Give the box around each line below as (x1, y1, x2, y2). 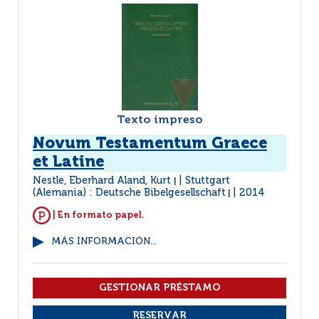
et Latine (33, 155, 104, 170)
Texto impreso (116, 115, 203, 126)
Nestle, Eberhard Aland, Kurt (33, 176, 174, 186)
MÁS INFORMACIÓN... (51, 237, 157, 246)
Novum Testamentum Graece (33, 136, 267, 152)
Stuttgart (185, 176, 230, 186)
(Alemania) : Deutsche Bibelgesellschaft (33, 188, 226, 198)
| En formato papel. (51, 210, 145, 220)
